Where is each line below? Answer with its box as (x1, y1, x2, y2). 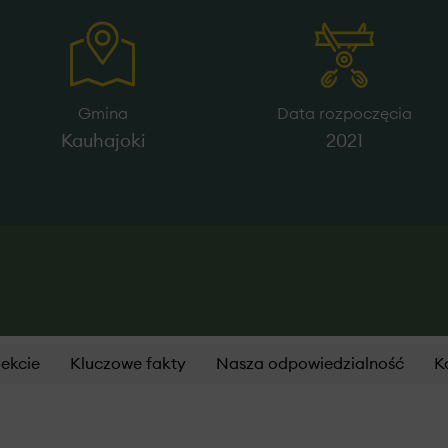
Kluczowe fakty (70, 356, 186, 372)
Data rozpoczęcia (277, 106, 413, 122)
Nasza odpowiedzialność (216, 356, 404, 372)
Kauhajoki (61, 132, 146, 150)
